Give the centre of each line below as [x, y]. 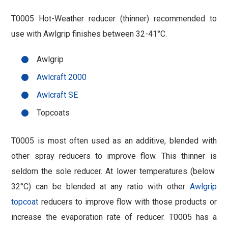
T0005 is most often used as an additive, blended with [114, 141]
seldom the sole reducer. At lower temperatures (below [114, 172]
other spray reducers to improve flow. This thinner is [114, 156]
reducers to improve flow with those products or [127, 202]
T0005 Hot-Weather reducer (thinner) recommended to [114, 19]
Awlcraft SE [58, 95]
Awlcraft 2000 [62, 77]
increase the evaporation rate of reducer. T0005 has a [114, 217]
